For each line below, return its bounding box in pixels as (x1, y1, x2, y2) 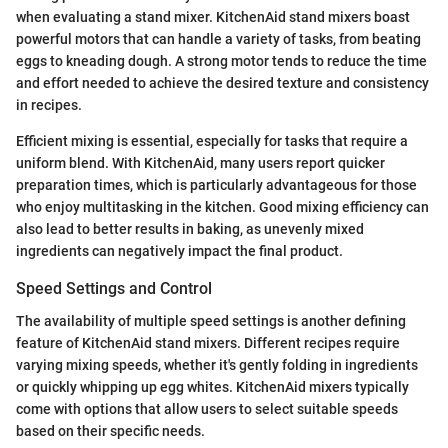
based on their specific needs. (16, 422, 205, 439)
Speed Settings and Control (16, 279, 212, 299)
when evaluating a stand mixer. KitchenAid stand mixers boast (16, 9, 410, 26)
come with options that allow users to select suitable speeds (16, 400, 398, 417)
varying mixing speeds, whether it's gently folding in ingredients (16, 356, 418, 373)
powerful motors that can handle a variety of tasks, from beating (16, 31, 421, 48)
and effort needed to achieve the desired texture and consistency (16, 75, 429, 92)
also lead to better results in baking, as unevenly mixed (16, 221, 364, 238)
